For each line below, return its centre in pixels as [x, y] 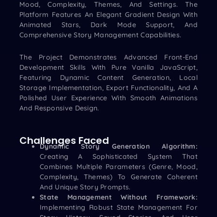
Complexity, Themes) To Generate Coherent [119, 177]
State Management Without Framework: [119, 197]
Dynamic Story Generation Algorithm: [119, 146]
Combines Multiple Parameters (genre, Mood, [119, 167]
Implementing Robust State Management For [119, 207]
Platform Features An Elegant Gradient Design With [108, 15]
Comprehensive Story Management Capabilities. [101, 35]
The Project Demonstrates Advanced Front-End [108, 57]
